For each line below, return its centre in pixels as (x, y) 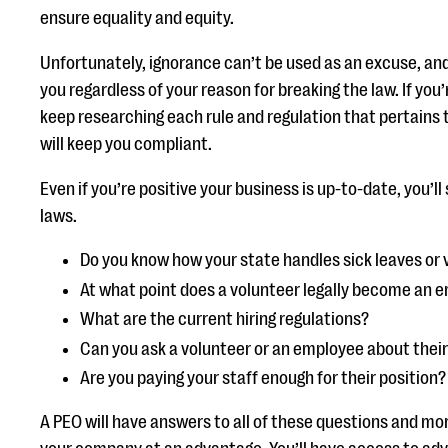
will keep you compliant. (126, 144)
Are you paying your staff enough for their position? (263, 378)
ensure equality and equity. (137, 18)
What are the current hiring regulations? (226, 319)
